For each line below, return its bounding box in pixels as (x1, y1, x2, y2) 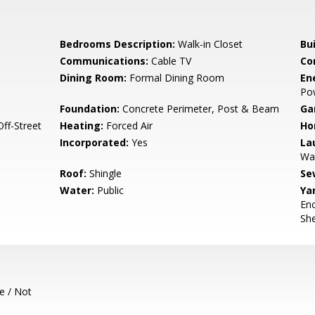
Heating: (60, 119, 104, 132)
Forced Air (103, 119, 153, 132)
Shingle (86, 167, 122, 180)
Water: (60, 184, 95, 197)
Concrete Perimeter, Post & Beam (120, 102, 280, 115)
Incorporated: (60, 136, 129, 149)
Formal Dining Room (127, 71, 225, 84)
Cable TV (148, 54, 192, 67)
